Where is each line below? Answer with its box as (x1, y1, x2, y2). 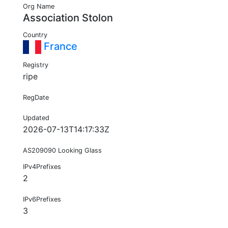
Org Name (23, 3, 54, 11)
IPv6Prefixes (23, 195, 61, 204)
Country (23, 31, 47, 39)
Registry (23, 61, 48, 69)
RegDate (23, 94, 49, 102)
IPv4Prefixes (23, 163, 61, 171)
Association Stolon (23, 12, 113, 24)
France (41, 40, 77, 53)
